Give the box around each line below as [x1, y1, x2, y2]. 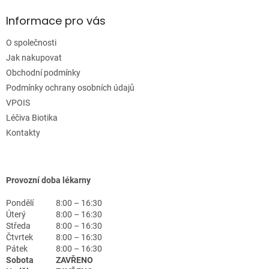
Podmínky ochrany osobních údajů [6, 82, 134, 92]
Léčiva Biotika [6, 112, 58, 122]
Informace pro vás [6, 13, 106, 28]
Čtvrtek [6, 232, 33, 242]
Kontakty [6, 127, 40, 138]
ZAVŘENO [56, 255, 93, 265]
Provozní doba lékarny [6, 175, 91, 185]
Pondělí [6, 198, 34, 208]
